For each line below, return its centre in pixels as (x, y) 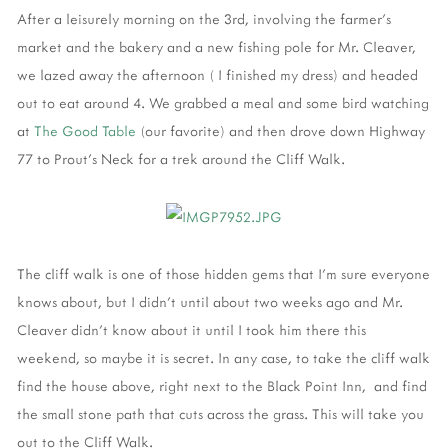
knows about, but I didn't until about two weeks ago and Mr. (210, 302)
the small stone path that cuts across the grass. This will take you (220, 414)
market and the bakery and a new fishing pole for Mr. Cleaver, (216, 46)
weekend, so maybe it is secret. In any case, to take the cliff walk (223, 358)
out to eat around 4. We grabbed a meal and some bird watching (223, 102)
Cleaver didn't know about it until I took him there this (191, 330)
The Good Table (87, 130)
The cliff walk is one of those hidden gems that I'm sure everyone (223, 274)
